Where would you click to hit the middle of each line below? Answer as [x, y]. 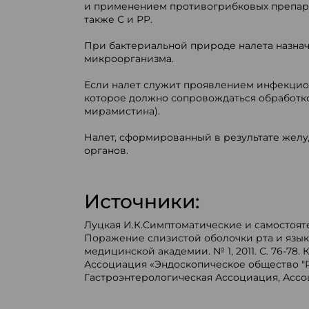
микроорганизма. [129, 59]
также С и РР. [118, 19]
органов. [106, 150]
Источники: [141, 201]
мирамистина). [122, 111]
